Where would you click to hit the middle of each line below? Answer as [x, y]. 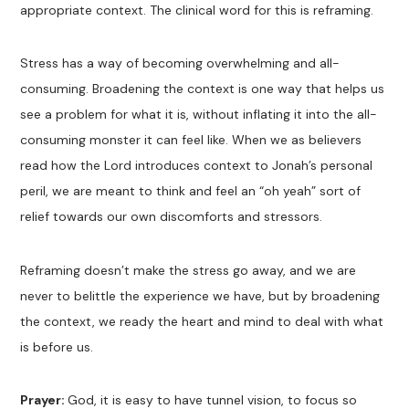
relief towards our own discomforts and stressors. [172, 217]
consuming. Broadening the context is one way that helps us [203, 89]
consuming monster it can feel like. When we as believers [191, 140]
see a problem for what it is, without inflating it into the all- [199, 115]
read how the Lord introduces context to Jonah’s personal [197, 166]
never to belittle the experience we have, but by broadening [200, 295]
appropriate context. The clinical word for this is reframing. [197, 10]
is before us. [57, 346]
